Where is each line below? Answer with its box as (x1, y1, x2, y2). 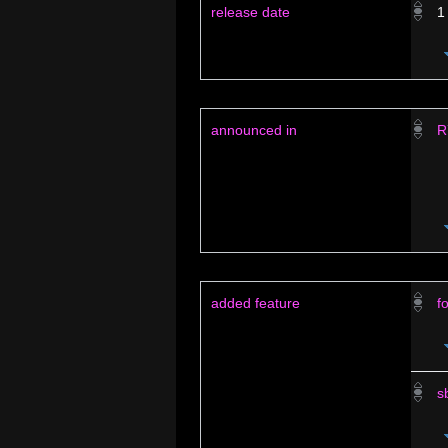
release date (211, 3, 290, 20)
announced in (211, 122, 297, 139)
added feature (211, 295, 300, 312)
